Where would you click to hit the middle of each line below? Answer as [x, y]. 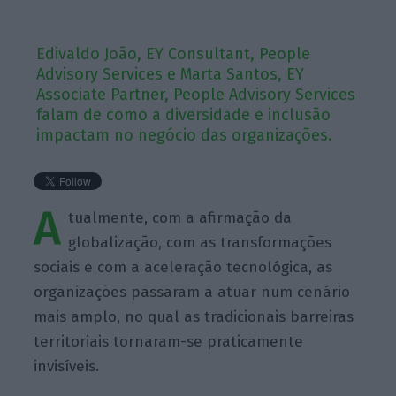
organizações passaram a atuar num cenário [192, 292]
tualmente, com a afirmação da [180, 217]
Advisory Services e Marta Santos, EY [171, 74]
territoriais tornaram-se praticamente [169, 341]
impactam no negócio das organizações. [185, 135]
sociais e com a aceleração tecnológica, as [183, 267]
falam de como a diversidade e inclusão [184, 114]
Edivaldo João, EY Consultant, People [174, 53]
